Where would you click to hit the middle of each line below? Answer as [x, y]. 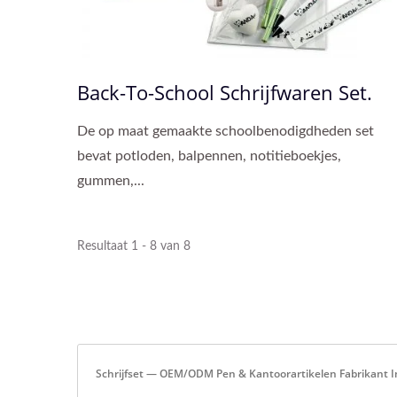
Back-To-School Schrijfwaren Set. [225, 92]
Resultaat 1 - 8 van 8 [134, 246]
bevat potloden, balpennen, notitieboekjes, [209, 156]
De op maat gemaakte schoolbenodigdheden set [226, 131]
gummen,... [111, 180]
